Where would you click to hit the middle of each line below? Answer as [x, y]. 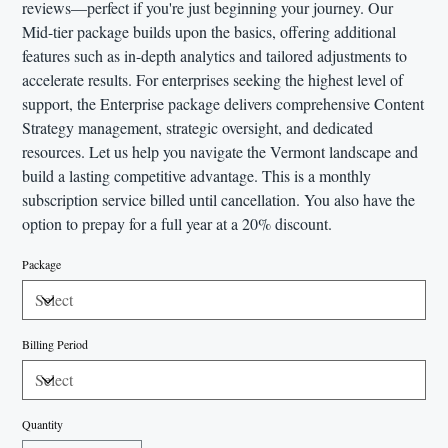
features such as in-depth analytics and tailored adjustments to [215, 56]
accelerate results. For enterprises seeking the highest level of [213, 80]
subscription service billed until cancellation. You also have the [219, 200]
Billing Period [55, 344]
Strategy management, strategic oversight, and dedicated [198, 128]
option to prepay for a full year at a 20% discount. [177, 224]
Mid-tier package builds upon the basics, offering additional [209, 32]
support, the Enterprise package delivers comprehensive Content [223, 104]
